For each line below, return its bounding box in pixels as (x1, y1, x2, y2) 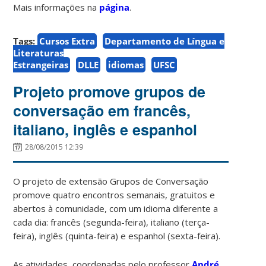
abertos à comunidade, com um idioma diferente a (13, 202, 218, 214)
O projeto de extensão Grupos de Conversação (13, 175, 209, 187)
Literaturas (13, 46, 64, 59)
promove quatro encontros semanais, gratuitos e (13, 188, 216, 201)
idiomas (108, 58, 144, 71)
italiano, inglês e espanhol (13, 118, 198, 140)
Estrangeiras (13, 58, 69, 71)
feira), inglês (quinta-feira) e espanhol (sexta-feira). (13, 229, 221, 242)
